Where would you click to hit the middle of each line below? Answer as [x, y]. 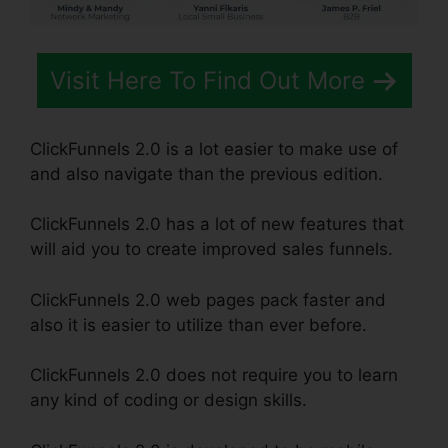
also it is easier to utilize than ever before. [198, 324]
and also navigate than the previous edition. [206, 173]
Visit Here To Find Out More [207, 81]
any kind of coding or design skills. [168, 400]
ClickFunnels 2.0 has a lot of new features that [217, 224]
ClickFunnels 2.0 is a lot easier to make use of [214, 148]
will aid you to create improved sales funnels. [211, 249]
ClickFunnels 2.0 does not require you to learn [214, 375]
